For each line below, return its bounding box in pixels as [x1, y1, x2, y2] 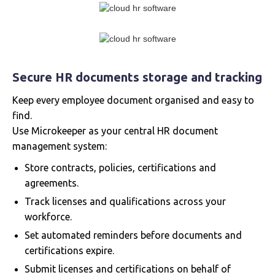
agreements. [25, 177, 79, 189]
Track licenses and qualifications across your [25, 196, 226, 207]
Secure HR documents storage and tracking [12, 70, 262, 85]
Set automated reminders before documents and [25, 230, 242, 241]
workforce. [25, 211, 72, 223]
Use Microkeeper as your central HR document [12, 125, 218, 137]
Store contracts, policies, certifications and [25, 162, 216, 174]
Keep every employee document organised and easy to [12, 95, 254, 106]
